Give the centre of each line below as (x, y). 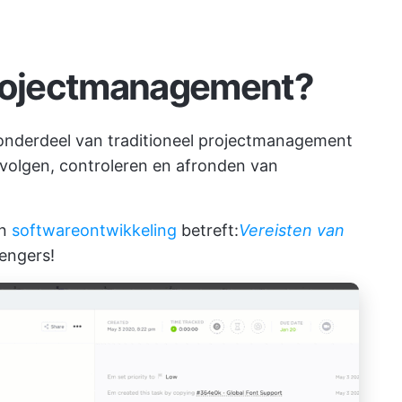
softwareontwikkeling (94, 230)
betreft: (208, 230)
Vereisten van (292, 230)
